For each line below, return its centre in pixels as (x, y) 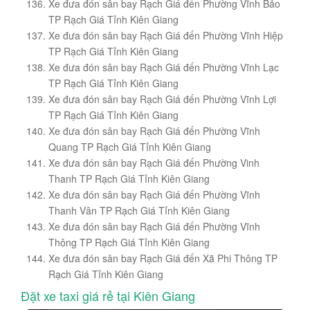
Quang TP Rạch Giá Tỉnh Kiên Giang (130, 147)
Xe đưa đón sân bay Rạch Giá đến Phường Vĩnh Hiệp (166, 36)
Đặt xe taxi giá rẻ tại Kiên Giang (108, 296)
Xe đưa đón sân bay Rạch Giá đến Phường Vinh (154, 163)
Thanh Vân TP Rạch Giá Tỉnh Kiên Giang (139, 211)
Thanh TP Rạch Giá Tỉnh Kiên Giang (129, 179)
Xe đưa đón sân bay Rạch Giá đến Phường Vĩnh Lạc (164, 67)
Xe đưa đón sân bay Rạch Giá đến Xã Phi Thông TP (163, 258)
